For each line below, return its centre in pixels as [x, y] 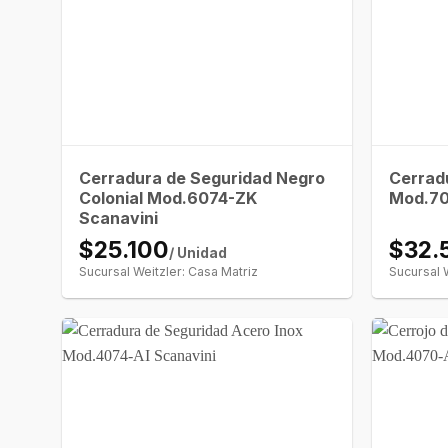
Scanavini [119, 217]
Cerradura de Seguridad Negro [202, 177]
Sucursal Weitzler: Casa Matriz [169, 271]
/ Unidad [198, 252]
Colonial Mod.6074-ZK [168, 197]
